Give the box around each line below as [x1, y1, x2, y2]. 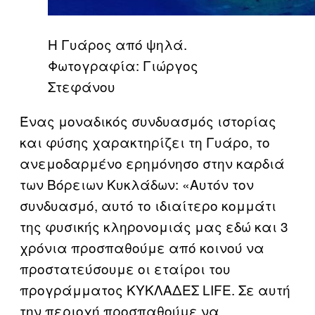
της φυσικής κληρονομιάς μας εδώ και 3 [20, 217, 288, 236]
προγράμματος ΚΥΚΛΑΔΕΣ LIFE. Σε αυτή [20, 280, 290, 299]
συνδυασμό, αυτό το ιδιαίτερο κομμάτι [20, 195, 276, 214]
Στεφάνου [48, 77, 115, 96]
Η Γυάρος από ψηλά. [48, 34, 187, 53]
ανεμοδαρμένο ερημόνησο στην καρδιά [20, 153, 285, 172]
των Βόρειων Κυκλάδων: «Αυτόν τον [20, 174, 254, 193]
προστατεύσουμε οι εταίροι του [20, 259, 231, 278]
